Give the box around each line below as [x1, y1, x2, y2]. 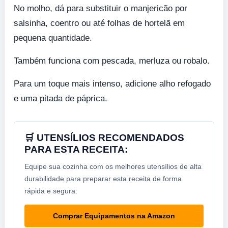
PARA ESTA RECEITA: [24, 144, 128, 155]
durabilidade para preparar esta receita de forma [24, 174, 182, 183]
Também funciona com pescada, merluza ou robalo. [14, 55, 210, 66]
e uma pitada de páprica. [14, 93, 107, 103]
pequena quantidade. [14, 33, 92, 43]
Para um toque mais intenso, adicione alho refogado [14, 78, 211, 89]
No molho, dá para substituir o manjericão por [14, 3, 187, 13]
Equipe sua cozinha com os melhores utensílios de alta [24, 162, 202, 170]
